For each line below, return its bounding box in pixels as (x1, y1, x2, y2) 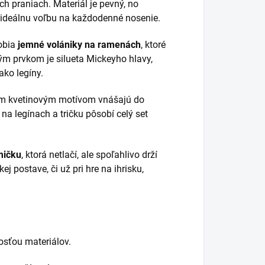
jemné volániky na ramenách (18, 39, 141, 50)
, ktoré (141, 39, 166, 50)
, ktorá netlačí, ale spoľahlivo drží (21, 149, 157, 160)
